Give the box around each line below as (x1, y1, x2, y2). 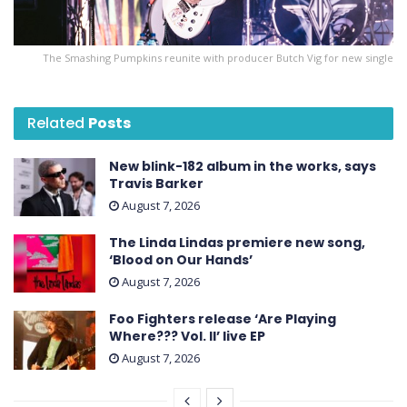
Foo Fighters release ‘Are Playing (109, 310, 336, 329)
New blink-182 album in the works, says (109, 156, 376, 175)
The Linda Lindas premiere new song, (109, 233, 365, 252)
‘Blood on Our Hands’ (109, 251, 253, 269)
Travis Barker (109, 174, 203, 193)
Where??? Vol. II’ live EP (109, 327, 265, 346)
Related (27, 112, 84, 134)
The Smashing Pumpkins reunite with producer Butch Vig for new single (43, 50, 393, 65)
